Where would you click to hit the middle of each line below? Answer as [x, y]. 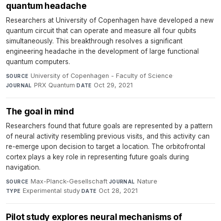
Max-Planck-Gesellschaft [69, 182]
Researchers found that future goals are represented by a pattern [109, 126]
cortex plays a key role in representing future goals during [97, 157]
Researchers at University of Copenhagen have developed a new [110, 20]
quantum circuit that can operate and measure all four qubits [101, 31]
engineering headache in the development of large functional [102, 52]
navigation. [23, 167]
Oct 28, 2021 [118, 191]
